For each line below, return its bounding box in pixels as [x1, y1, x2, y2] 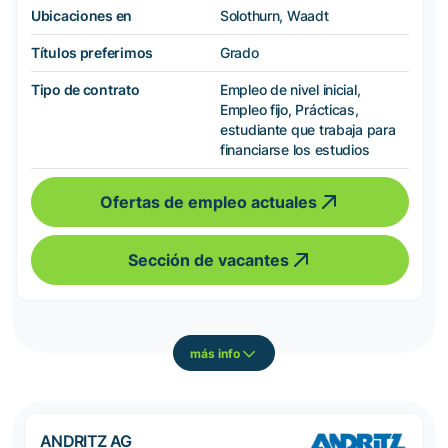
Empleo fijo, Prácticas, [220, 101, 359, 119]
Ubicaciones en [31, 7, 133, 25]
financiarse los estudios [220, 141, 370, 159]
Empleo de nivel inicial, [220, 81, 361, 99]
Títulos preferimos [31, 44, 153, 62]
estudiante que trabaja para [220, 121, 396, 139]
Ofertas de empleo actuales [99, 192, 317, 213]
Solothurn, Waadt [220, 7, 329, 25]
